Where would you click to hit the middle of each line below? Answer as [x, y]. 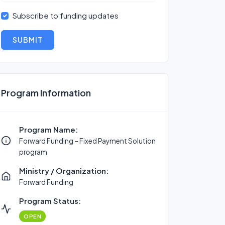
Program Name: [48, 129]
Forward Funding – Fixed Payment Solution [87, 141]
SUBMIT [28, 40]
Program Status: [50, 201]
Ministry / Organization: [64, 171]
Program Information [46, 93]
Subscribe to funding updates [65, 15]
